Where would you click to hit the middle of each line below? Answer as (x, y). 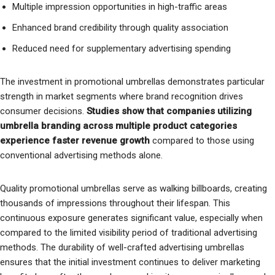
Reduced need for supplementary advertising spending (122, 48)
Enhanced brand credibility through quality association (120, 27)
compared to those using (202, 140)
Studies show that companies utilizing (169, 111)
